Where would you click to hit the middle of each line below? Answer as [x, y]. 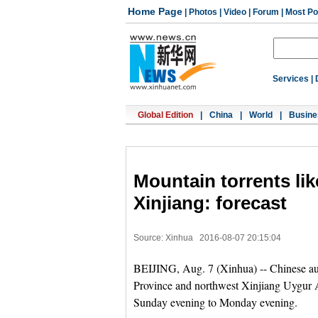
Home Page [155, 11]
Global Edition [165, 115]
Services [291, 79]
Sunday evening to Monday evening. [215, 302]
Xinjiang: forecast [210, 203]
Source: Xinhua [163, 238]
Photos [203, 12]
